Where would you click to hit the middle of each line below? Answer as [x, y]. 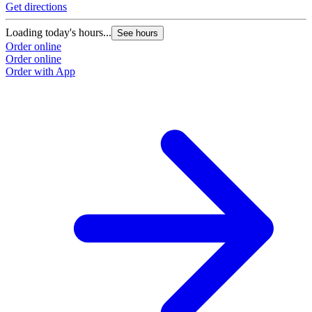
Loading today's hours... [58, 32]
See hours [138, 33]
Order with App [40, 71]
